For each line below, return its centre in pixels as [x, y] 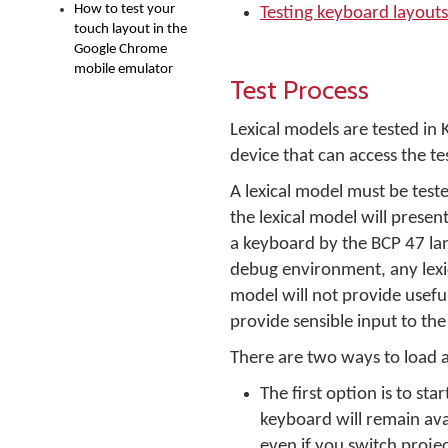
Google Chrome [120, 49]
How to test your [124, 9]
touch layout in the [130, 29]
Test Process [299, 89]
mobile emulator [123, 69]
